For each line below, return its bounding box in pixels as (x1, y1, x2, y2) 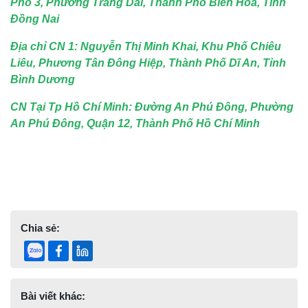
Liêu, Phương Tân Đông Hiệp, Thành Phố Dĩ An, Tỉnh (10, 57, 286, 69)
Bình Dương (10, 74, 75, 86)
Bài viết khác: (21, 290, 85, 302)
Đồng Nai (10, 13, 59, 25)
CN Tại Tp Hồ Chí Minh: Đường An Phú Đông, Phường (10, 101, 294, 113)
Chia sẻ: (21, 222, 60, 234)
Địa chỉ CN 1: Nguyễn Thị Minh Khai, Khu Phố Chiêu (10, 41, 281, 53)
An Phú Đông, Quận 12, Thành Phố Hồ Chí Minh (10, 118, 260, 130)
